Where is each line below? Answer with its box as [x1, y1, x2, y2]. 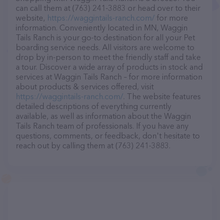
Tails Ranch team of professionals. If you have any [16, 121, 189, 131]
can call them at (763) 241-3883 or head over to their [16, 3, 200, 13]
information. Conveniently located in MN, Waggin [16, 23, 188, 32]
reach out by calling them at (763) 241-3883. [16, 140, 170, 150]
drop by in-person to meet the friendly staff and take [16, 52, 201, 62]
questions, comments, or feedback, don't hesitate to [16, 131, 200, 140]
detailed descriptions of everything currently [16, 101, 171, 111]
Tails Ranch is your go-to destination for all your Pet [16, 32, 195, 42]
